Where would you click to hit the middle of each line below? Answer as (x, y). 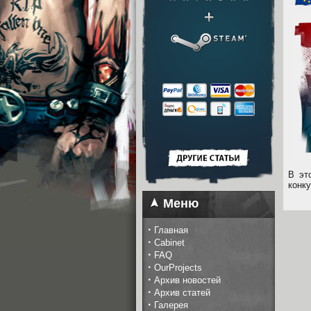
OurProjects (178, 268)
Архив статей (182, 293)
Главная (171, 230)
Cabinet (169, 243)
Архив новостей (187, 280)
